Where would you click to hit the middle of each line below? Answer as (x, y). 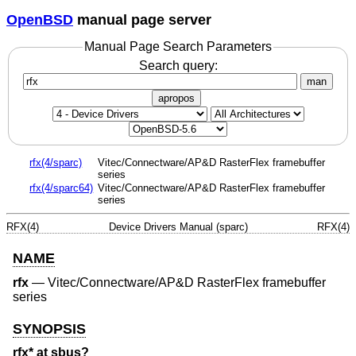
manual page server (142, 19)
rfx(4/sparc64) (62, 188)
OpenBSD (40, 19)
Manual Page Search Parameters (178, 47)
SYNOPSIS (49, 329)
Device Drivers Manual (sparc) (178, 227)
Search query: (178, 65)
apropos (176, 98)
